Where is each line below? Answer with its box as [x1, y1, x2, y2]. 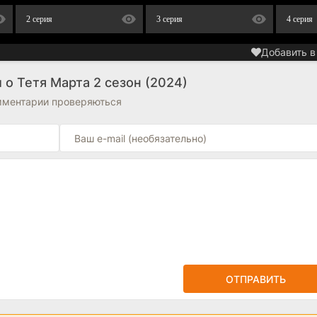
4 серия [287, 14, 313, 24]
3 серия [156, 14, 183, 24]
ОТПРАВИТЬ [226, 272, 286, 285]
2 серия [26, 14, 52, 24]
